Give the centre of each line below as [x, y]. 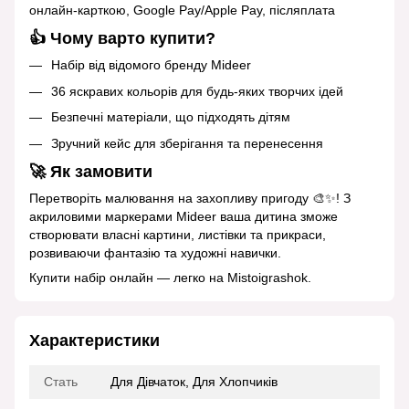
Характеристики [94, 341]
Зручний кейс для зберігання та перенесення [187, 143]
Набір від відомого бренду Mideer [151, 65]
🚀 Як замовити [91, 171]
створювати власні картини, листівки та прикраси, [178, 235]
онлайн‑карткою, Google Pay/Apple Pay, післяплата [182, 10]
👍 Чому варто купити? [122, 39]
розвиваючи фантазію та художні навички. [155, 253]
